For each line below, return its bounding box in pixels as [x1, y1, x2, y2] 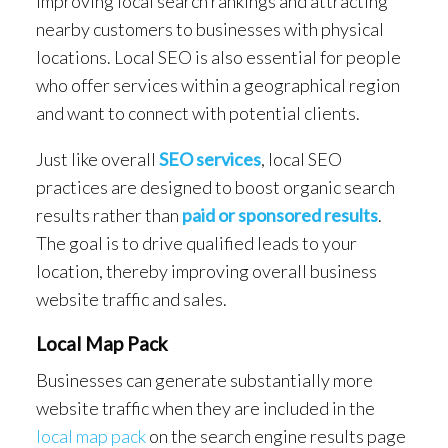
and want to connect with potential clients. [36, 101, 360, 124]
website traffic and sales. [36, 287, 227, 310]
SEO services [159, 147, 261, 170]
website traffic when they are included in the [36, 396, 375, 419]
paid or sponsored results [182, 203, 378, 226]
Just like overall [36, 147, 159, 170]
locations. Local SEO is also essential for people [36, 45, 401, 68]
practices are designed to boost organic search [36, 175, 395, 198]
